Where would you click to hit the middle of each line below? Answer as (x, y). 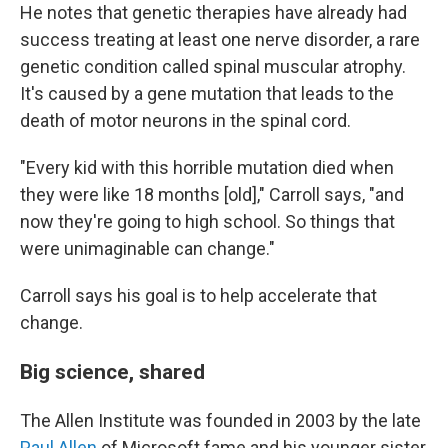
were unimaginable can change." (147, 248)
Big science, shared (112, 371)
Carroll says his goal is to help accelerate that (198, 295)
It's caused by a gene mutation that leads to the (207, 93)
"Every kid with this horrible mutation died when (207, 167)
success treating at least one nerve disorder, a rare (220, 39)
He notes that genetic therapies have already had (213, 12)
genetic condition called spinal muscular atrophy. (213, 66)
